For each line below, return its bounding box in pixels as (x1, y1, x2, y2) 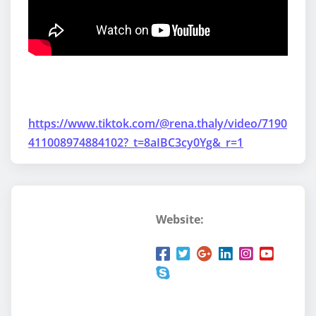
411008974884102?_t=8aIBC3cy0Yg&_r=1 (28, 135, 243, 151)
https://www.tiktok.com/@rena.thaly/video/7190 (28, 116, 287, 132)
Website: (156, 212, 204, 228)
